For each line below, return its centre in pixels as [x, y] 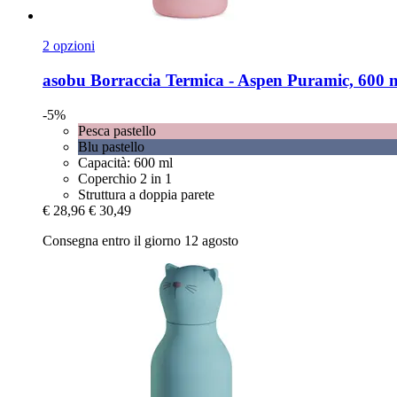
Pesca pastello [117, 130]
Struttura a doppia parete [146, 194]
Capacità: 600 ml [125, 162]
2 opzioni [69, 46]
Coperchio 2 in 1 [125, 178]
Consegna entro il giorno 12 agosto [140, 240]
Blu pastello [111, 146]
